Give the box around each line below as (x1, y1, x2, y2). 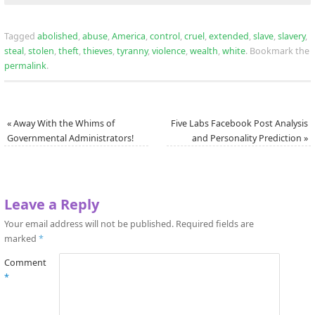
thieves (83, 44, 112, 57)
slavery (278, 30, 305, 42)
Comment (4, 256, 46, 269)
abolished (37, 30, 78, 42)
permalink (4, 59, 46, 72)
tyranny (117, 44, 148, 57)
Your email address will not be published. (4, 217, 174, 230)
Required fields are (176, 217, 254, 230)
